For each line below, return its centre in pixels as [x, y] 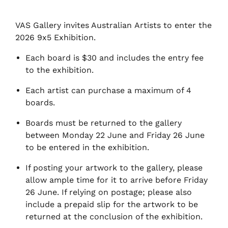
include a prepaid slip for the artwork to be [112, 204]
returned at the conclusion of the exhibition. [114, 216]
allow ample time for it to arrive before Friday [117, 180]
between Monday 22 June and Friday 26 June [115, 135]
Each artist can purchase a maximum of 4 [108, 90]
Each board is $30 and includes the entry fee [115, 58]
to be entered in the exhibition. [87, 147]
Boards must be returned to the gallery [104, 123]
